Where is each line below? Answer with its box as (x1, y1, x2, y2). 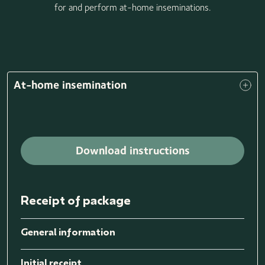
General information (21, 225, 115, 238)
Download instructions (75, 144, 190, 158)
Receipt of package (21, 192, 131, 209)
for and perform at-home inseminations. (54, 1, 211, 13)
